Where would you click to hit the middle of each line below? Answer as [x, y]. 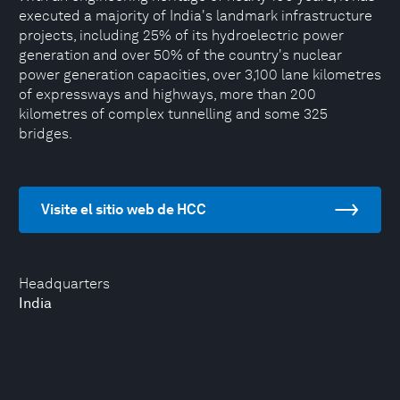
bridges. [46, 133]
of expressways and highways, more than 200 [167, 94]
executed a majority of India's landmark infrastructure [196, 16]
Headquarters [64, 283]
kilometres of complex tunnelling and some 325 [173, 114]
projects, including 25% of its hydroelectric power [181, 35]
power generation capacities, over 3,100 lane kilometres [200, 75]
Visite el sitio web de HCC [124, 209]
